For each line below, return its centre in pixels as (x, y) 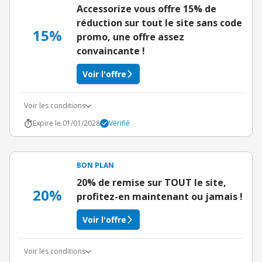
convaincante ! (111, 51)
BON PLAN (95, 165)
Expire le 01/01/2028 (66, 123)
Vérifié (119, 123)
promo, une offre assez (130, 37)
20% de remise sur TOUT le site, (151, 182)
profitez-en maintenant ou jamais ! (160, 196)
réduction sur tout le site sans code (159, 23)
